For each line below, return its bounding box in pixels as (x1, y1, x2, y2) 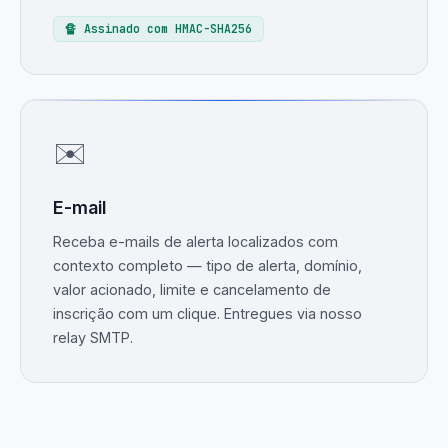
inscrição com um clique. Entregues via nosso (53, 305, 362, 323)
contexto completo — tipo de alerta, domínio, (53, 257, 362, 275)
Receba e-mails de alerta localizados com (53, 233, 338, 251)
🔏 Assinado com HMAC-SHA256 (65, 21, 253, 37)
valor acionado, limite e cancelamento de (53, 281, 331, 299)
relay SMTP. (53, 329, 133, 347)
